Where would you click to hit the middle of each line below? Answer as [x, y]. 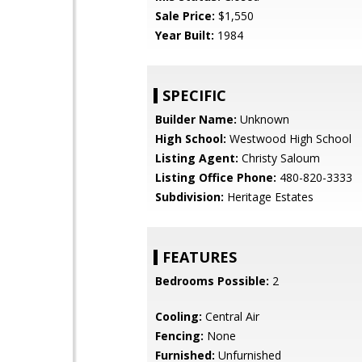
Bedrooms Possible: [212, 281]
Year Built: [185, 35]
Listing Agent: [197, 158]
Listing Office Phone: [216, 177]
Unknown [263, 119]
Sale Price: [185, 16]
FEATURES [200, 257]
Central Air [231, 316]
